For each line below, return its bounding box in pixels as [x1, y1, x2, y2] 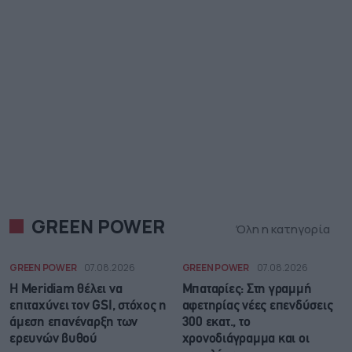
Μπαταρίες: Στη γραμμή [181, 283, 312, 295]
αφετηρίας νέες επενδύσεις [181, 299, 333, 312]
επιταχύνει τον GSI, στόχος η [9, 299, 167, 312]
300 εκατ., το [181, 316, 251, 328]
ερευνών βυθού [9, 332, 97, 345]
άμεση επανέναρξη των [9, 316, 137, 328]
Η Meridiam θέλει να [9, 283, 123, 295]
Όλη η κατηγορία [236, 220, 330, 237]
